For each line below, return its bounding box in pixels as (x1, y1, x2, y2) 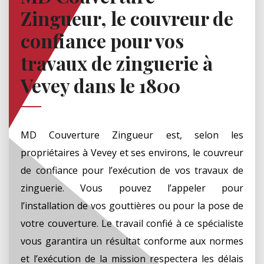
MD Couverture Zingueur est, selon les (21, 128, 243, 141)
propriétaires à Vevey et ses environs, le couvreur (21, 146, 243, 159)
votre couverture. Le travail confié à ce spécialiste (21, 216, 243, 230)
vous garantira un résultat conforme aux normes (21, 234, 243, 247)
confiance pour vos (21, 27, 184, 53)
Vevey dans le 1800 (21, 72, 180, 98)
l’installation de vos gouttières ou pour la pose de (21, 199, 243, 212)
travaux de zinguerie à (21, 49, 213, 75)
